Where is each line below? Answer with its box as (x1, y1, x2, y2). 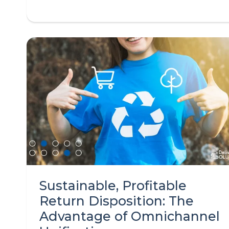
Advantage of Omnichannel (39, 209, 220, 224)
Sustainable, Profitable (39, 178, 187, 193)
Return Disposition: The (39, 193, 194, 209)
